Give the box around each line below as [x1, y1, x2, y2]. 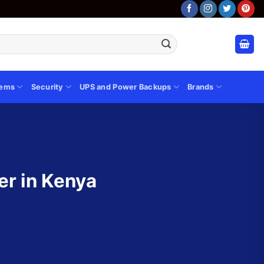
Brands [187, 82, 214, 91]
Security [31, 82, 64, 91]
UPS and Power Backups [80, 82, 171, 91]
